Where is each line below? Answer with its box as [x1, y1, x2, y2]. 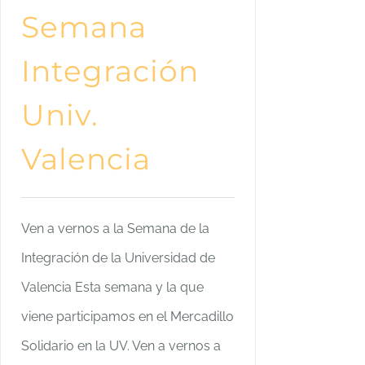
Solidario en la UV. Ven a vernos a [21, 337, 221, 354]
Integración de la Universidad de [21, 249, 215, 266]
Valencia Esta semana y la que [21, 279, 204, 295]
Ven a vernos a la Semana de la [21, 220, 209, 236]
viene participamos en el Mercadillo [21, 308, 234, 324]
